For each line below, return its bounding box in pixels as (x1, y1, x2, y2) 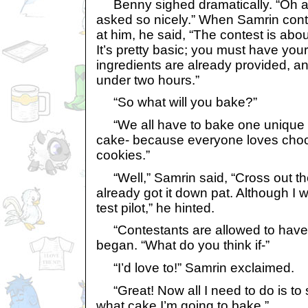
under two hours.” (96, 72, 199, 87)
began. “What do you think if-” (96, 238, 269, 253)
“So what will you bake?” (96, 95, 257, 110)
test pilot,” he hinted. (96, 200, 214, 215)
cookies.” (96, 147, 150, 162)
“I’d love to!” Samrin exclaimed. (96, 260, 294, 275)
